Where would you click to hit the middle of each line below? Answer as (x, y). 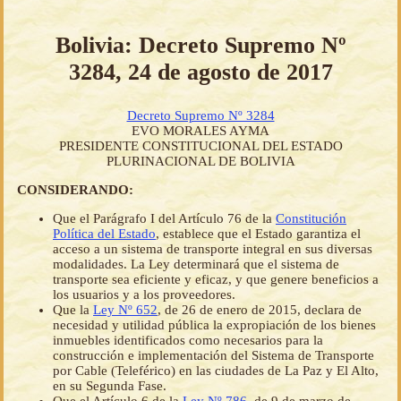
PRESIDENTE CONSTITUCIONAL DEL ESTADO (200, 146)
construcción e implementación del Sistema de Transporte (213, 356)
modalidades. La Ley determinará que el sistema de (196, 264)
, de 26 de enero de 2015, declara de (260, 310)
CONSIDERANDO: (75, 190)
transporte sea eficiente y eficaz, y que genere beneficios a (216, 280)
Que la (73, 310)
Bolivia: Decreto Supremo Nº (200, 45)
